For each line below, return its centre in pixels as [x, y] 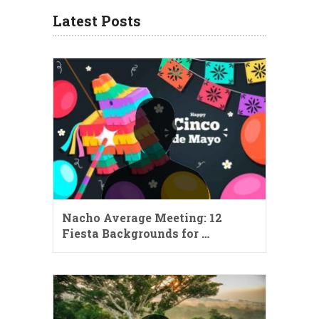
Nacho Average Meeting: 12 [142, 218]
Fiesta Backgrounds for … [136, 234]
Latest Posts [97, 20]
